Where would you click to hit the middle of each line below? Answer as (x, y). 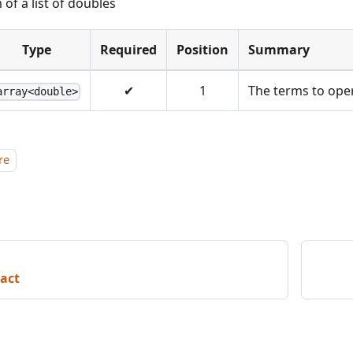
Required (128, 50)
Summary (279, 50)
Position (203, 50)
